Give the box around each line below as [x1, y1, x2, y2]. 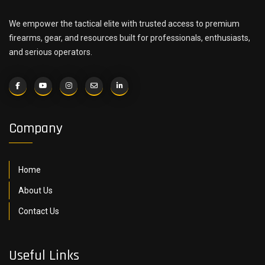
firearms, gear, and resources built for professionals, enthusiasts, [9, 33, 250, 43]
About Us [18, 186, 53, 195]
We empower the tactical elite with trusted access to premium [9, 19, 240, 28]
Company [9, 119, 63, 137]
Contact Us [18, 206, 59, 216]
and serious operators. [9, 47, 92, 57]
